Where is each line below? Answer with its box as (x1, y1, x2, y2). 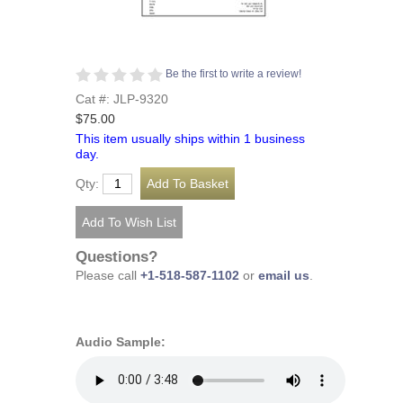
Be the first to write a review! (166, 67, 301, 80)
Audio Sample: (76, 336, 166, 349)
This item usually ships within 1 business (76, 131, 305, 146)
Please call (76, 269, 140, 283)
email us (258, 269, 309, 283)
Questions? (76, 248, 157, 266)
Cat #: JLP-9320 (76, 93, 168, 106)
